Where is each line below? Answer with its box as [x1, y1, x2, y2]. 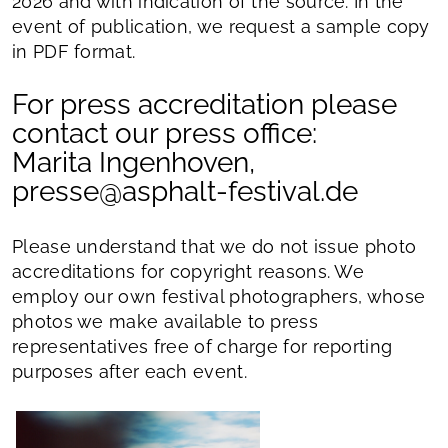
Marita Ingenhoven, [12, 146, 255, 179]
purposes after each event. [12, 361, 247, 382]
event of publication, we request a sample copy [12, 16, 430, 37]
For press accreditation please [12, 88, 397, 121]
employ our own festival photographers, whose [12, 286, 426, 307]
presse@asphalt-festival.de [12, 175, 358, 208]
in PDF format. [12, 41, 136, 62]
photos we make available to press [12, 311, 318, 332]
